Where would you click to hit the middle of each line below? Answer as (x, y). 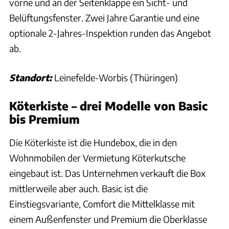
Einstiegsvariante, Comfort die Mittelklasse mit (102, 203)
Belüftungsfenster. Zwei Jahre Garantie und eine (104, 17)
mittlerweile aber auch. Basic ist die (78, 188)
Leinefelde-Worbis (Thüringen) (116, 77)
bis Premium (44, 119)
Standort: (30, 77)
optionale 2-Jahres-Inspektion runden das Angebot (110, 33)
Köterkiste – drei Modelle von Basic (108, 106)
